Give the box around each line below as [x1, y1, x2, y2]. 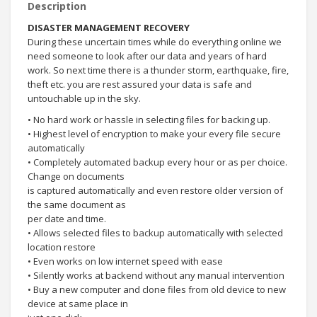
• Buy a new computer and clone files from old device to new [28, 282, 286, 296]
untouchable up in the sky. [28, 91, 141, 105]
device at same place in [28, 296, 128, 310]
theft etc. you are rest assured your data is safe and [28, 77, 252, 91]
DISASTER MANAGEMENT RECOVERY [28, 21, 190, 34]
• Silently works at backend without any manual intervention [28, 268, 284, 282]
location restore [28, 240, 96, 253]
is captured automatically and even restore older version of [28, 183, 283, 197]
